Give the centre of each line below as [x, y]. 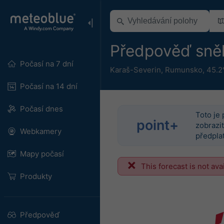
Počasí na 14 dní [48, 86]
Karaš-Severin [135, 69]
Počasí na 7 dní [46, 64]
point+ [158, 125]
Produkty [36, 176]
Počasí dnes [41, 109]
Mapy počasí [42, 154]
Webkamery [40, 131]
